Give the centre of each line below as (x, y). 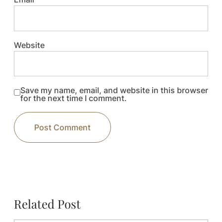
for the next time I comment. (74, 98)
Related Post (47, 203)
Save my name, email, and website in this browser (114, 90)
